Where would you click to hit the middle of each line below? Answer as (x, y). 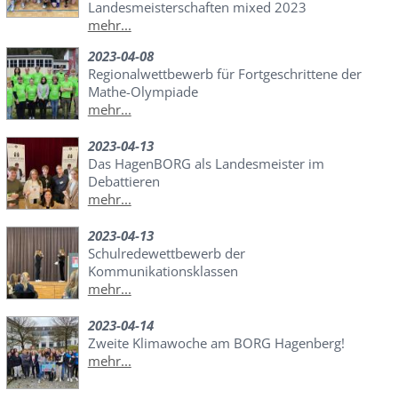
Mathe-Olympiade (143, 92)
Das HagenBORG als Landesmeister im (206, 164)
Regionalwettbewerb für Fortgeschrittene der (224, 74)
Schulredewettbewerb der (166, 254)
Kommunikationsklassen (163, 271)
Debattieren (123, 182)
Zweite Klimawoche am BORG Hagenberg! (216, 343)
